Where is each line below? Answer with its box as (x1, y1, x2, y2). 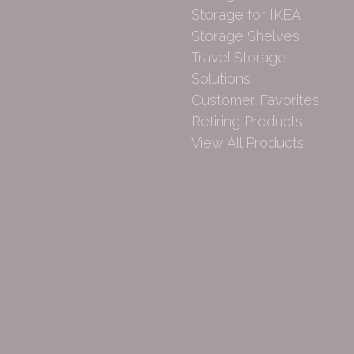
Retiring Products (191, 113, 303, 130)
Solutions (191, 70, 250, 88)
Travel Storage (191, 49, 286, 66)
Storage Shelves (191, 28, 299, 45)
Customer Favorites (191, 92, 319, 109)
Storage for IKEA (191, 6, 301, 24)
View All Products (191, 134, 304, 152)
